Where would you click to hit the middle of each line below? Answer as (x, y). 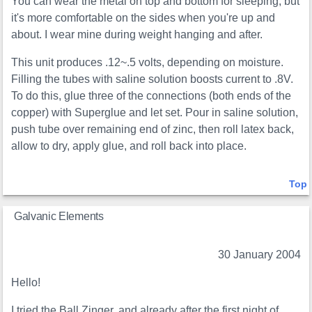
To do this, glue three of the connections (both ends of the (151, 96)
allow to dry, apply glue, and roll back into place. (129, 146)
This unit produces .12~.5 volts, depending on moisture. (148, 63)
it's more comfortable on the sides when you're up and (143, 18)
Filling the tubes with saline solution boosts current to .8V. (153, 79)
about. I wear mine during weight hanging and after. (137, 35)
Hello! (26, 283)
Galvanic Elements (59, 217)
